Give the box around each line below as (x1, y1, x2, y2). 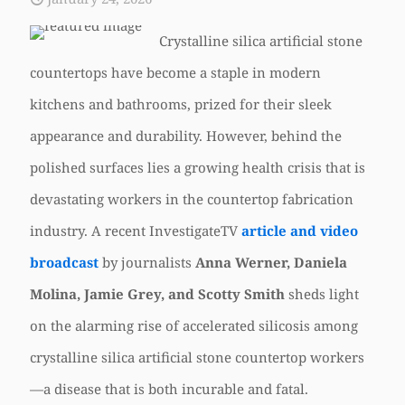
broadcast (30, 253, 99, 271)
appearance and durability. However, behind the (30, 127, 342, 145)
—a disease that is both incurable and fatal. (30, 380, 308, 398)
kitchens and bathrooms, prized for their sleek (30, 95, 332, 113)
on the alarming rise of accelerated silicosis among (30, 316, 358, 334)
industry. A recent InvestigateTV (30, 221, 241, 240)
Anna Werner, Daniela (195, 253, 347, 271)
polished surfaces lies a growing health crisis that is (30, 158, 365, 176)
